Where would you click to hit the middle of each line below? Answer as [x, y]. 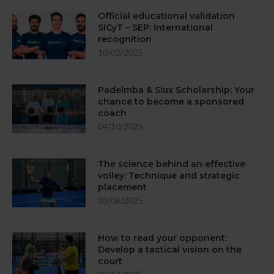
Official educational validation [166, 16]
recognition [125, 39]
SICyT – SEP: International [155, 27]
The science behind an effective [172, 164]
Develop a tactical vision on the [170, 249]
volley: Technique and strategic [169, 175]
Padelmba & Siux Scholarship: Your [176, 90]
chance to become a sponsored [171, 101]
